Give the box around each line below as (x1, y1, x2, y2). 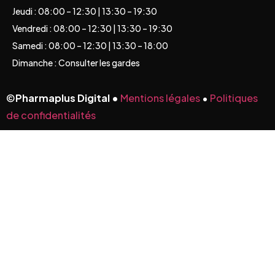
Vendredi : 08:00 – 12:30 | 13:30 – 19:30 (12, 22, 172, 34)
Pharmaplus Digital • (15, 91, 120, 104)
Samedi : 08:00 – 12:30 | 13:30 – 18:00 (12, 39, 168, 51)
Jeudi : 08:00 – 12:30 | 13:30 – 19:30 (12, 5, 157, 17)
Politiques (210, 91, 258, 104)
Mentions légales (120, 91, 200, 104)
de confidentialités (6, 108, 96, 122)
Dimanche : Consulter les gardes (12, 56, 140, 68)
